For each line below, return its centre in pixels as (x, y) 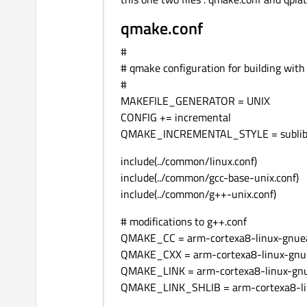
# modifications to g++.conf (184, 222)
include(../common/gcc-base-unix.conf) (210, 178)
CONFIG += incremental (176, 118)
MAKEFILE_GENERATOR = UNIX (195, 101)
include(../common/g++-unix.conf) (198, 194)
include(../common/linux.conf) (189, 161)
